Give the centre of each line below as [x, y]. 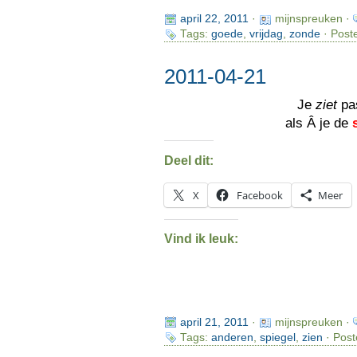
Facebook [259, 195]
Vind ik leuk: [201, 239]
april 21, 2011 [214, 322]
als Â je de [319, 124]
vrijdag [266, 34]
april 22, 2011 [214, 19]
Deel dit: [188, 160]
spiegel [277, 337]
